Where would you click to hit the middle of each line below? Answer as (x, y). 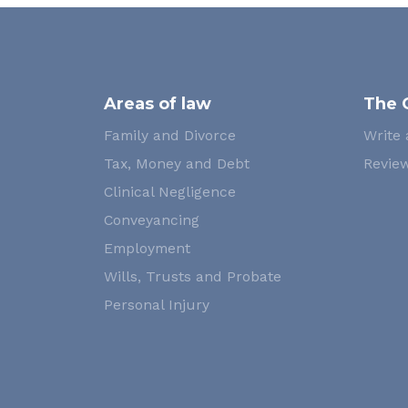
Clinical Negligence (170, 192)
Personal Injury (157, 305)
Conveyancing (152, 220)
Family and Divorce (170, 135)
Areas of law (158, 104)
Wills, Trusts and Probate (193, 276)
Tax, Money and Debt (177, 163)
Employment (147, 248)
